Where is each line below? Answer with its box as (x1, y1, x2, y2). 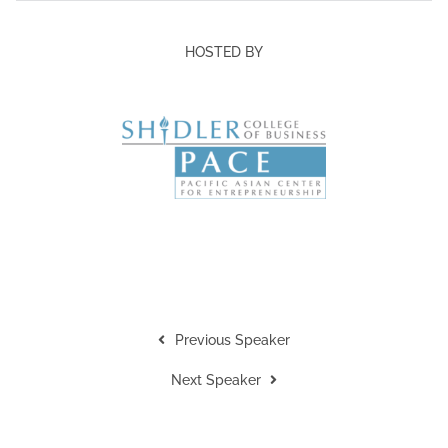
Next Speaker (170, 371, 261, 388)
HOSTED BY (185, 44, 263, 61)
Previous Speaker (174, 331, 290, 348)
